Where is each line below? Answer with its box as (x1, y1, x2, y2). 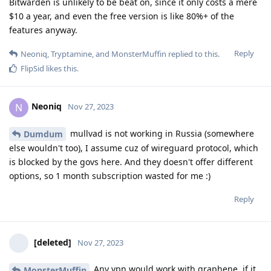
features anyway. (9, 24, 77, 36)
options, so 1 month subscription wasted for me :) (9, 170, 211, 182)
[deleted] (34, 237, 71, 249)
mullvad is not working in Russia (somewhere (68, 127, 254, 139)
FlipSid (21, 62, 44, 74)
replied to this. (166, 48, 220, 59)
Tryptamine (51, 48, 92, 59)
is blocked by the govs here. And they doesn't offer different (9, 156, 253, 168)
